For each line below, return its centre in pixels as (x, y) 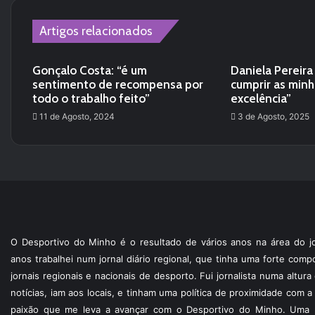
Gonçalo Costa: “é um (90, 70)
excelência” (261, 98)
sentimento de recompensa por (118, 84)
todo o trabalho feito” (91, 98)
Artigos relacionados (96, 31)
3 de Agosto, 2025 (273, 116)
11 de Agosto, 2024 (77, 116)
